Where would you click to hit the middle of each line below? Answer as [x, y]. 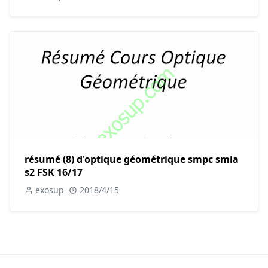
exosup [50, 190]
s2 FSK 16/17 [54, 172]
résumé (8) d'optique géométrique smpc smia [132, 159]
